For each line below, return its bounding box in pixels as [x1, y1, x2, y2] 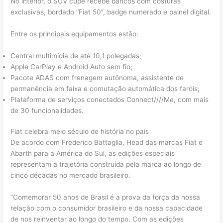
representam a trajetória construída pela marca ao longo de [10, 160, 202, 169]
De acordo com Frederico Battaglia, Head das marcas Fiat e [10, 138, 203, 147]
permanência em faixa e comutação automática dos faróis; [10, 84, 200, 93]
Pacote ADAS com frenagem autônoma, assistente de [10, 73, 184, 82]
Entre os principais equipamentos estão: [10, 29, 139, 38]
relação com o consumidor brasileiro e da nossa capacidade [10, 204, 203, 213]
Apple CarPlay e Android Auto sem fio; [10, 62, 133, 71]
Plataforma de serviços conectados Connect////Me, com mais [10, 95, 209, 104]
